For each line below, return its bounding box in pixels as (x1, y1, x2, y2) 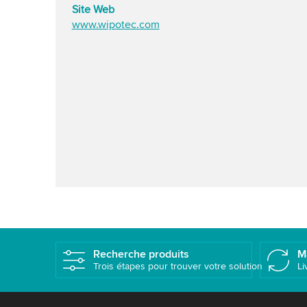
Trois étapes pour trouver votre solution (93, 260, 262, 272)
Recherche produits (93, 247, 189, 261)
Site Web (71, 3, 114, 16)
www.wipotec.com (71, 18, 160, 32)
